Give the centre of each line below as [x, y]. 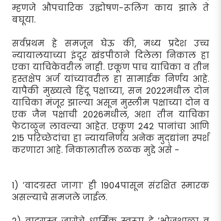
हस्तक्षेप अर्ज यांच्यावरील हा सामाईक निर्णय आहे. [110, 79]
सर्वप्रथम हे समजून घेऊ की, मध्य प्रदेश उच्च [110, 43]
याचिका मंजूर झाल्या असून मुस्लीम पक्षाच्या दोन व [110, 102]
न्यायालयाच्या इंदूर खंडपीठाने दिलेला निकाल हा [110, 55]
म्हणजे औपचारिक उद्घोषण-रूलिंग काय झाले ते [110, 8]
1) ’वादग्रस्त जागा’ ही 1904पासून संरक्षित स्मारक [110, 185]
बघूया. [24, 19]
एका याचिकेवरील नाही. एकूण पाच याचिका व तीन [110, 67]
